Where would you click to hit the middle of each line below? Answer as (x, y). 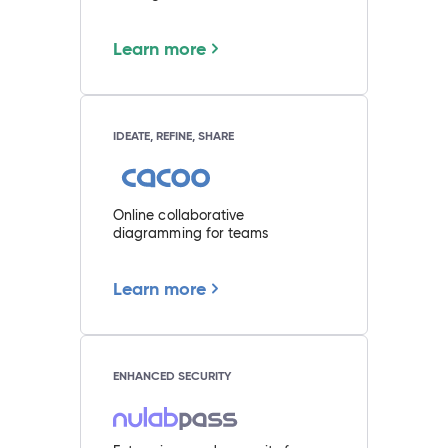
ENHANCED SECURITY (172, 375)
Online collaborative (179, 214)
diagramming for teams (191, 232)
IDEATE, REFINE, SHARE (173, 135)
